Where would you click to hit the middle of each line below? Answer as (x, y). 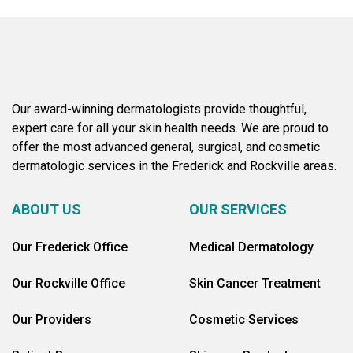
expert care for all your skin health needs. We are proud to (170, 128)
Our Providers (52, 320)
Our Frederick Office (70, 247)
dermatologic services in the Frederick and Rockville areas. (174, 166)
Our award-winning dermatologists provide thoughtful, (159, 109)
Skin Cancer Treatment (255, 283)
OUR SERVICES (238, 209)
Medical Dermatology (251, 247)
